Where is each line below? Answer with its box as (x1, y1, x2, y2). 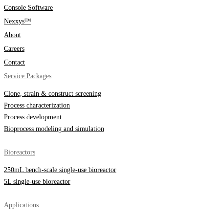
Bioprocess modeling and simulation (4, 125, 104, 133)
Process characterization (4, 102, 70, 109)
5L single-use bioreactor (4, 178, 70, 186)
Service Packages (4, 72, 51, 80)
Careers (4, 45, 24, 53)
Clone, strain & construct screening (4, 90, 101, 98)
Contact (4, 59, 25, 66)
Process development (4, 113, 62, 121)
